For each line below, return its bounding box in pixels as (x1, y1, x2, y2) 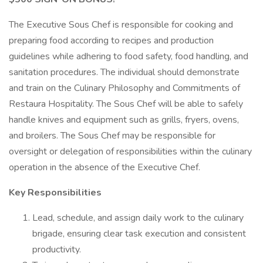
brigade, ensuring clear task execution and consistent (32, 227, 246, 240)
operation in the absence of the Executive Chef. (9, 161, 200, 174)
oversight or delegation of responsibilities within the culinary (9, 145, 252, 158)
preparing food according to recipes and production (9, 34, 214, 47)
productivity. (32, 243, 81, 256)
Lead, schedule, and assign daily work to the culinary (32, 211, 244, 224)
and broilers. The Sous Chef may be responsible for (9, 129, 215, 142)
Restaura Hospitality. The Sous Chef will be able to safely (9, 97, 243, 110)
